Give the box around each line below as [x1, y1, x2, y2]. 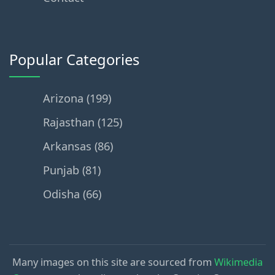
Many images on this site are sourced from [12, 254, 214, 269]
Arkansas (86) [42, 138, 113, 153]
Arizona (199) [42, 90, 111, 106]
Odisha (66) [42, 186, 101, 201]
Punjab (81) [42, 162, 101, 177]
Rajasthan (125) [42, 114, 122, 130]
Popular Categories [9, 49, 139, 69]
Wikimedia [214, 254, 263, 269]
